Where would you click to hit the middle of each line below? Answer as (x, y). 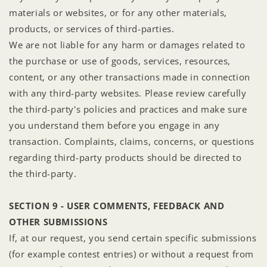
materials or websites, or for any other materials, (118, 12)
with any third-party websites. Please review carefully (128, 93)
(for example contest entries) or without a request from (132, 254)
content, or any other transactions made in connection (130, 77)
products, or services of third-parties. (92, 28)
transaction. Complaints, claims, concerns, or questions (132, 141)
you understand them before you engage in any (114, 125)
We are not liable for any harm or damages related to (127, 44)
